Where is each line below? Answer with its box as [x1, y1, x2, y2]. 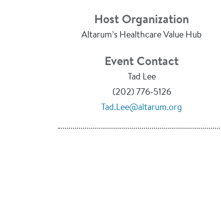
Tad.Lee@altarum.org [101, 104, 182, 112]
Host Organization [94, 14, 189, 26]
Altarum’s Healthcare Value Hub [81, 31, 202, 40]
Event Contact [105, 56, 179, 68]
